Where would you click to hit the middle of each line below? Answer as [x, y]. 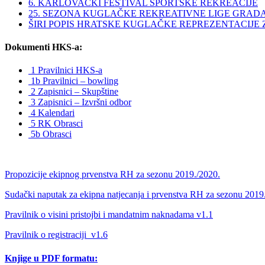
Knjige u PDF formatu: [51, 258]
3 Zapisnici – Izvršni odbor [80, 102]
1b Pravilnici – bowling [73, 81]
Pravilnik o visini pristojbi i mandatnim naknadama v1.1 [109, 215]
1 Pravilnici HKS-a [65, 70]
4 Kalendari [51, 113]
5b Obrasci [50, 134]
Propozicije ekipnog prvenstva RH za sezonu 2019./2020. [112, 174]
